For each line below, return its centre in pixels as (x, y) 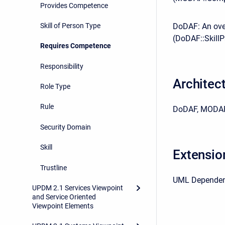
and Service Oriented (64, 197)
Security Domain (66, 127)
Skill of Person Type (70, 25)
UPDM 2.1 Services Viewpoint (78, 188)
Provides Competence (74, 5)
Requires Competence (76, 46)
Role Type (55, 87)
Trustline (53, 167)
